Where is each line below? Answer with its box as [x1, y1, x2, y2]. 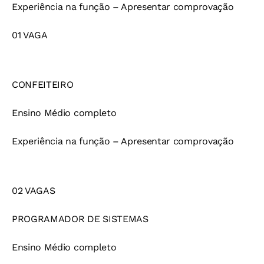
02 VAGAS [12, 185, 55, 197]
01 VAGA [12, 29, 48, 41]
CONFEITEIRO [12, 79, 74, 91]
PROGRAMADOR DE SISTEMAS [12, 213, 148, 225]
